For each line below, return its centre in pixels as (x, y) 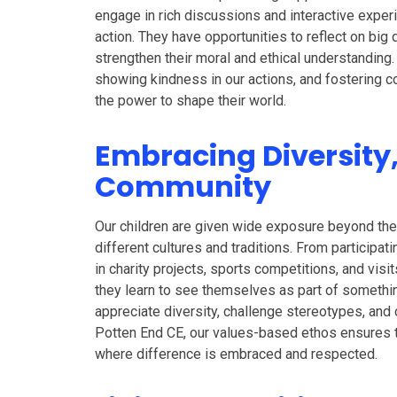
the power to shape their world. (191, 101)
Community (183, 187)
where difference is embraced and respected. (237, 354)
